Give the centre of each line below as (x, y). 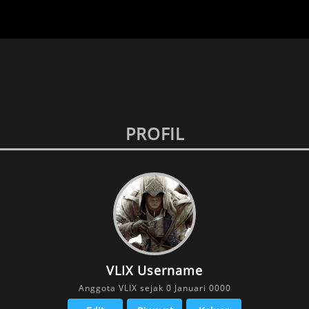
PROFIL (154, 133)
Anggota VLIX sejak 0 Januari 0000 (154, 288)
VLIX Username (154, 270)
